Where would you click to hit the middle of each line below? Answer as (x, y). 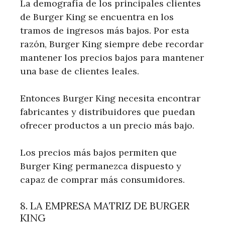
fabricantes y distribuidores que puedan (107, 111)
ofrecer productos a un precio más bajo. (107, 125)
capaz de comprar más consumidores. (102, 179)
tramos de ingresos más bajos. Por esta (105, 30)
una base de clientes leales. (80, 71)
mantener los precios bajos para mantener (112, 57)
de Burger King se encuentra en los (97, 17)
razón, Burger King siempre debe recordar (112, 44)
